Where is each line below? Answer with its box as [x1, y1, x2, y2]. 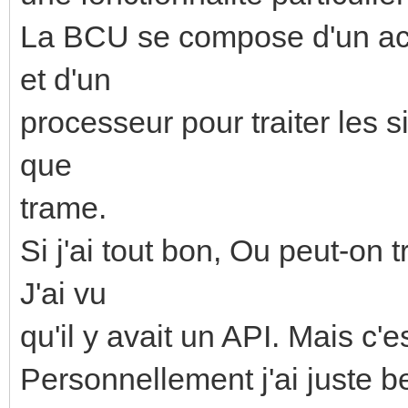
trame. [20, 189, 107, 225]
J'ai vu [20, 275, 107, 311]
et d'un [20, 61, 111, 97]
